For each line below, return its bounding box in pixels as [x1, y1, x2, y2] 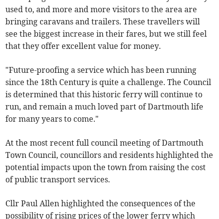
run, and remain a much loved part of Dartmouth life [5, 102, 204, 112]
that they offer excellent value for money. [5, 41, 161, 51]
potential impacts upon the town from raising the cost [5, 162, 206, 173]
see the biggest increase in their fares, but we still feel [5, 29, 207, 39]
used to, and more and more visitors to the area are [5, 4, 197, 15]
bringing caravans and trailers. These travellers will [5, 17, 200, 27]
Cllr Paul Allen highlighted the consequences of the [5, 198, 196, 209]
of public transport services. [5, 175, 110, 185]
